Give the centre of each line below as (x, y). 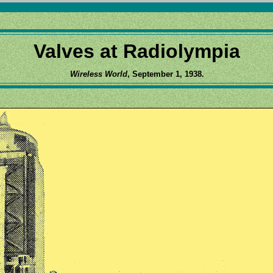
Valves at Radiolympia (137, 51)
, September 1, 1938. (165, 74)
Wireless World (98, 74)
